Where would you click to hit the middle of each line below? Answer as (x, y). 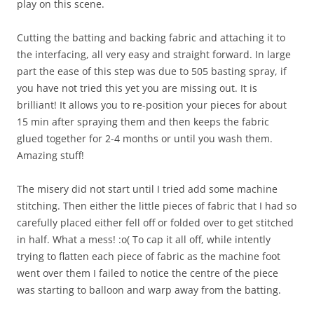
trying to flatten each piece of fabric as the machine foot (149, 257)
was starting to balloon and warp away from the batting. (149, 290)
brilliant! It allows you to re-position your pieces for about (152, 105)
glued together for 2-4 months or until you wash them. (145, 139)
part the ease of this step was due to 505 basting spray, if (152, 71)
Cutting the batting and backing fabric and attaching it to (151, 38)
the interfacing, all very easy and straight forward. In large (154, 55)
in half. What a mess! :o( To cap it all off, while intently (144, 240)
